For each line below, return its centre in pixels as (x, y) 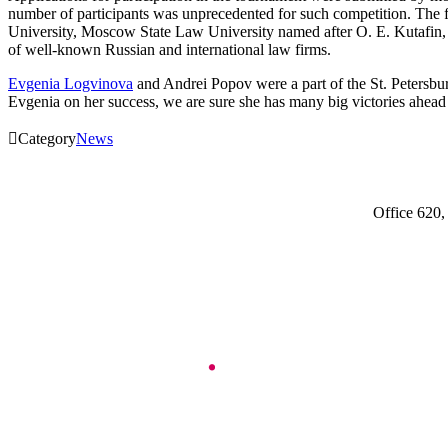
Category (47, 138)
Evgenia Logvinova (70, 83)
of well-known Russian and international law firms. (169, 49)
